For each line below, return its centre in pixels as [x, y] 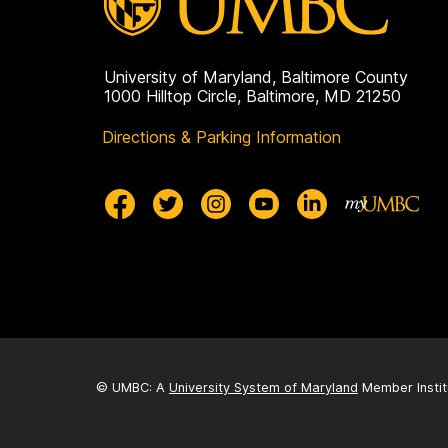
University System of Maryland [263, 387]
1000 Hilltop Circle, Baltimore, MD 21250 [252, 96]
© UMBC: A [132, 387]
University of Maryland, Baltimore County [256, 77]
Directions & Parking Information [221, 137]
